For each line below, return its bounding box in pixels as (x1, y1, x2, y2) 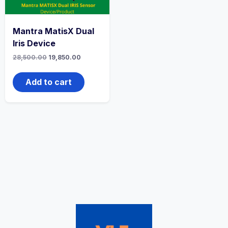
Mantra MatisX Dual (13, 26, 94, 36)
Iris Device (13, 38, 55, 48)
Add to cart (25, 77, 72, 87)
